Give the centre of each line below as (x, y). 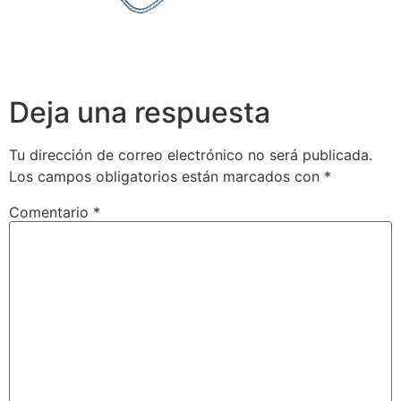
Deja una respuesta (140, 112)
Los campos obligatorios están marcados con (166, 176)
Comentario (51, 212)
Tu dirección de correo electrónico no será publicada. (191, 154)
